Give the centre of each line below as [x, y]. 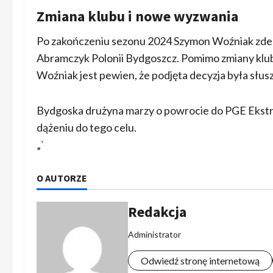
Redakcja [157, 211]
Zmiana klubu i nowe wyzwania [137, 16]
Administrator [154, 234]
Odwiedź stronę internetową [200, 260]
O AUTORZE [62, 178]
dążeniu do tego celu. [87, 127]
